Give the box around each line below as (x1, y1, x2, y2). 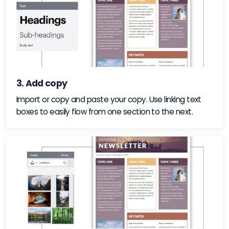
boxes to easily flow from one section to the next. (16, 106, 193, 117)
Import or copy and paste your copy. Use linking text (16, 94, 201, 105)
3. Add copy (16, 77, 67, 89)
